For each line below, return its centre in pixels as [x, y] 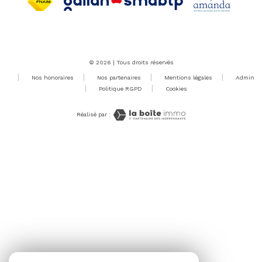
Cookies [176, 88]
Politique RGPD [120, 88]
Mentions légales [188, 77]
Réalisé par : [94, 115]
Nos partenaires [119, 77]
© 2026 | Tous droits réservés [131, 62]
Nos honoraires [52, 77]
